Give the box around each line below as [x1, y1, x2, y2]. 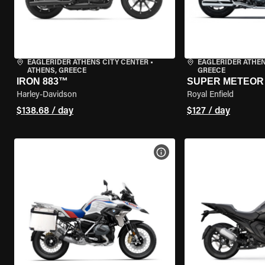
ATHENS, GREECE [27, 67, 86, 75]
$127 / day [186, 106, 230, 116]
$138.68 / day [17, 106, 73, 116]
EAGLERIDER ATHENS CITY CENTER [27, 59, 148, 66]
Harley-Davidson [17, 91, 77, 99]
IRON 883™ [17, 76, 68, 86]
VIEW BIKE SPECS [167, 148, 228, 156]
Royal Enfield [186, 91, 234, 99]
